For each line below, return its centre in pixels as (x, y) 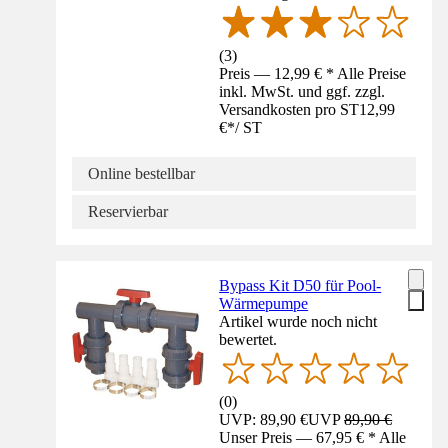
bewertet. (248, 339)
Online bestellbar (141, 173)
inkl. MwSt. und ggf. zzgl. (302, 91)
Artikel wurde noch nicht (298, 321)
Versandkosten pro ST (289, 109)
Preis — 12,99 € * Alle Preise (313, 73)
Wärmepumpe (264, 303)
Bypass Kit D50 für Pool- (300, 285)
